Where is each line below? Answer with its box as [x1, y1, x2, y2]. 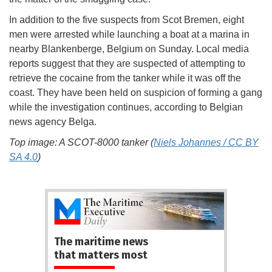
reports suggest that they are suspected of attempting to [9, 58, 245, 69]
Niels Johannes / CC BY [154, 137, 259, 148]
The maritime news [54, 234, 148, 248]
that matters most [54, 248, 148, 262]
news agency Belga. [9, 117, 99, 127]
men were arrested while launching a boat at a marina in [9, 29, 250, 40]
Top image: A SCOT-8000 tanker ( [9, 137, 154, 148]
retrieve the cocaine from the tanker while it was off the [9, 73, 241, 84]
